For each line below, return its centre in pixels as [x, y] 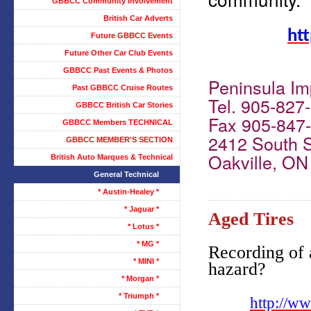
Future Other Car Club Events [119, 53]
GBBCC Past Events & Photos [118, 70]
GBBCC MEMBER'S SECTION [119, 140]
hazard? [237, 269]
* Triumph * [139, 296]
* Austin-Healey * [128, 192]
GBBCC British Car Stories [124, 105]
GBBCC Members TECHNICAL [118, 122]
